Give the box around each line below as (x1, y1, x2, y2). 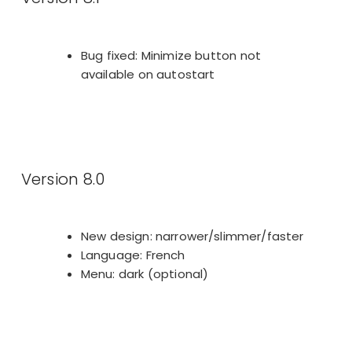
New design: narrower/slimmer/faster (80, 228, 304, 245)
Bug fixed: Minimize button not (80, 46, 261, 64)
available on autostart (80, 65, 215, 82)
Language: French (80, 247, 185, 264)
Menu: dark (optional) (80, 266, 209, 283)
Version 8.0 (20, 167, 105, 190)
